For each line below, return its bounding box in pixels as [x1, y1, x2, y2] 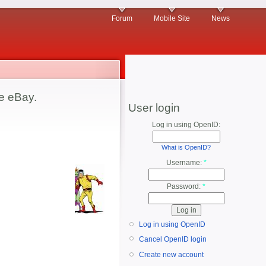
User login [128, 102, 180, 114]
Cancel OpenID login [139, 235, 207, 243]
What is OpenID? [161, 144, 211, 151]
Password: [167, 182, 202, 191]
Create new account [139, 251, 204, 259]
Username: [166, 159, 204, 167]
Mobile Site [154, 14, 190, 23]
